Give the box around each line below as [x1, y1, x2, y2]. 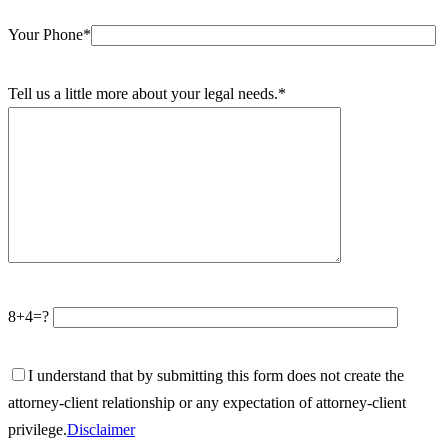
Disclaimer [67, 421, 135, 438]
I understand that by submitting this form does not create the [28, 367, 404, 384]
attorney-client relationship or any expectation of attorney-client [8, 394, 406, 411]
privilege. [8, 421, 67, 438]
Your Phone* [8, 26, 91, 43]
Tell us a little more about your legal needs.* [8, 85, 286, 102]
